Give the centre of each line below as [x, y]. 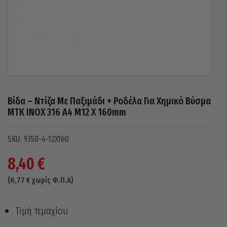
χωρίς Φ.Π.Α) [52, 180]
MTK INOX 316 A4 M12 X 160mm [67, 112]
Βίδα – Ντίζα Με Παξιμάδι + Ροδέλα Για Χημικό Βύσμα [109, 101]
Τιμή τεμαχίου [42, 211]
